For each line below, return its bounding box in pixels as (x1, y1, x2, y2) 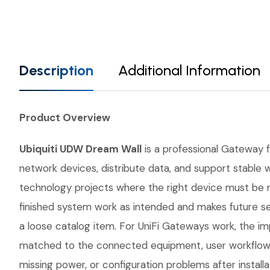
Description (19, 61, 93, 79)
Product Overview (19, 111, 110, 124)
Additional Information (118, 61, 260, 79)
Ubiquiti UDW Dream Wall (19, 142, 142, 155)
